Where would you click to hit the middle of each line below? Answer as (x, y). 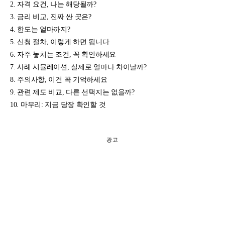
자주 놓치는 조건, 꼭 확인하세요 (67, 54)
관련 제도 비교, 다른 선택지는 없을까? (76, 92)
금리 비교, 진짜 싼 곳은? (54, 16)
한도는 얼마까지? (44, 29)
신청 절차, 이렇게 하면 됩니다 (63, 41)
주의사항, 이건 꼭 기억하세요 (62, 79)
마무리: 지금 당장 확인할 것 (63, 104)
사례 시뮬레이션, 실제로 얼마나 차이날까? (82, 67)
